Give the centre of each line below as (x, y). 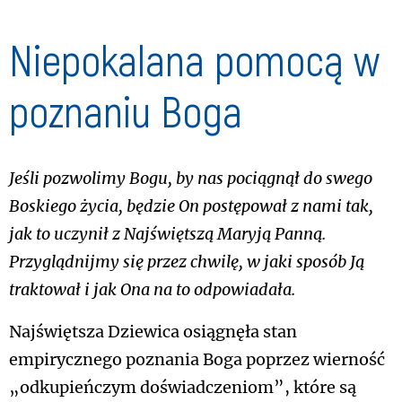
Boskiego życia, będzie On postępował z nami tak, (191, 206)
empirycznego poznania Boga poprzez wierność (197, 360)
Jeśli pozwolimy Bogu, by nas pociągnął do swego (191, 179)
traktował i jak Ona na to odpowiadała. (152, 290)
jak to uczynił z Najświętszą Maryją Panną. (167, 234)
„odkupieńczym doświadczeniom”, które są (183, 388)
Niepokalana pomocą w (194, 59)
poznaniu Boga (126, 110)
